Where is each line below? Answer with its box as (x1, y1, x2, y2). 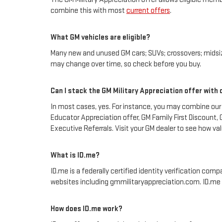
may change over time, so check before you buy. (51, 59, 201, 69)
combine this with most (51, 6, 126, 16)
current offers (126, 6, 170, 16)
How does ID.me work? (51, 204, 122, 214)
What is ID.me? (51, 151, 100, 161)
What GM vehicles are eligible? (51, 33, 150, 43)
